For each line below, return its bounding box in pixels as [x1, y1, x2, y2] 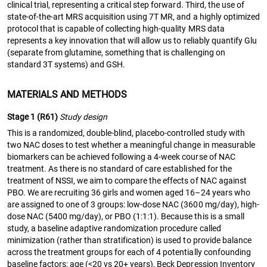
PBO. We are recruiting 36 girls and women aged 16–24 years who [7, 187, 250, 197]
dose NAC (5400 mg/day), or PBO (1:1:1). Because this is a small [7, 211, 244, 221]
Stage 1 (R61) [7, 111, 58, 122]
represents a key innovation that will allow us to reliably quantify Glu [7, 35, 257, 45]
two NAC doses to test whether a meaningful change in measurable [7, 139, 255, 150]
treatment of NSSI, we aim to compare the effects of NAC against [7, 175, 247, 185]
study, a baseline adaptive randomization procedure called [7, 223, 221, 233]
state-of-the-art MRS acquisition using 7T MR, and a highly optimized [7, 11, 260, 21]
